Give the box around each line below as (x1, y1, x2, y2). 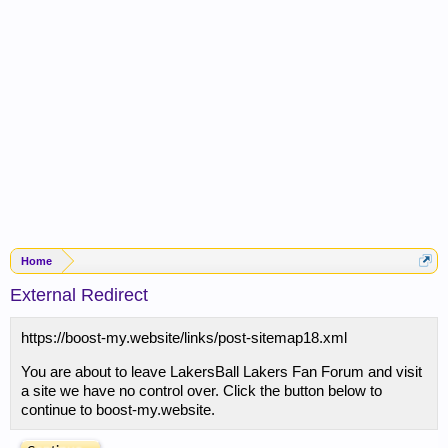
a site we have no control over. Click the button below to (21, 382, 382, 399)
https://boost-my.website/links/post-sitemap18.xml (21, 329, 347, 346)
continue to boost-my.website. (21, 401, 215, 418)
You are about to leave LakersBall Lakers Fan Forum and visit (21, 363, 422, 380)
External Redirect (10, 285, 148, 305)
